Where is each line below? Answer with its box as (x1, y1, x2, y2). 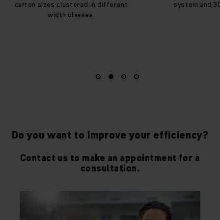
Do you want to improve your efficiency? (11, 128, 209, 142)
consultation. (80, 162, 140, 175)
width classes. (48, 10, 95, 20)
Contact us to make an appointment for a (20, 152, 200, 165)
